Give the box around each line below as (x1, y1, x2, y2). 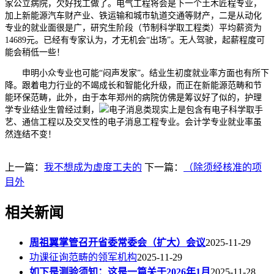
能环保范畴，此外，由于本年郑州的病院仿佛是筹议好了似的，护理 (5, 92, 262, 102)
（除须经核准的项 (183, 161, 262, 172)
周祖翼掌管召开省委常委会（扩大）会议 (29, 237, 206, 248)
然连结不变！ (5, 129, 56, 139)
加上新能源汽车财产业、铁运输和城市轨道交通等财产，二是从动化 (5, 10, 262, 20)
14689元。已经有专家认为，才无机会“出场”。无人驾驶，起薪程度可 (5, 35, 265, 45)
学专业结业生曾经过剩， (5, 105, 99, 114)
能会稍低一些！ (5, 47, 65, 57)
